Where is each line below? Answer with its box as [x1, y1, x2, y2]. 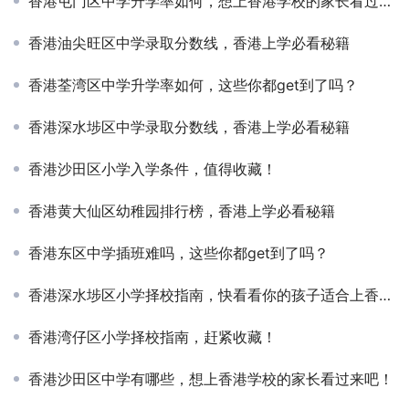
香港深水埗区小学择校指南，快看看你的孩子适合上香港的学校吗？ [28, 285, 379, 304]
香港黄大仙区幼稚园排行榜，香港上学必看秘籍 [28, 201, 335, 220]
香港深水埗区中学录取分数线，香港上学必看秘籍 [28, 117, 350, 136]
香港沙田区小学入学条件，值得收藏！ [28, 159, 277, 178]
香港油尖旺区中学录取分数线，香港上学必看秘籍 [28, 33, 350, 52]
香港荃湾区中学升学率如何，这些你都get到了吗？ [28, 75, 358, 94]
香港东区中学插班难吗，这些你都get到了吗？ [28, 243, 329, 262]
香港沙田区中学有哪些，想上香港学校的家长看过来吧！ [28, 369, 393, 388]
